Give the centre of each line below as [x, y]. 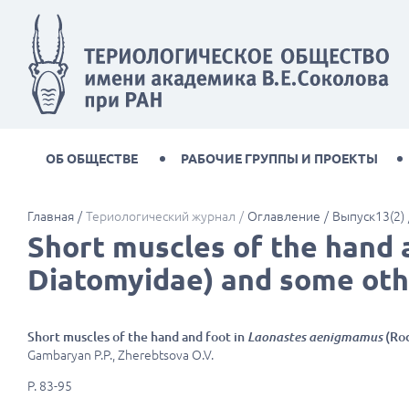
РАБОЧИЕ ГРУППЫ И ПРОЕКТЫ [279, 159]
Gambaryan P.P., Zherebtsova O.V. [121, 356]
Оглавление [284, 217]
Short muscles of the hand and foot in [137, 337]
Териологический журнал [161, 217]
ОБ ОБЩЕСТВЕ [92, 159]
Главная [51, 217]
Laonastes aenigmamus [315, 337]
